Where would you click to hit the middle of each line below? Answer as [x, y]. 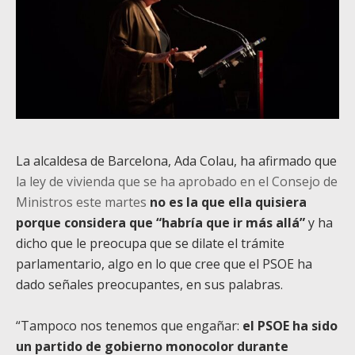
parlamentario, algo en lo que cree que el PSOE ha [164, 263]
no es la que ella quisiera [228, 202]
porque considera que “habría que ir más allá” [160, 222]
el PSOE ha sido [290, 325]
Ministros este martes [81, 202]
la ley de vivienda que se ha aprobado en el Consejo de [177, 181]
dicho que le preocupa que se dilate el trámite [150, 243]
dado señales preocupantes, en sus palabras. [149, 284]
